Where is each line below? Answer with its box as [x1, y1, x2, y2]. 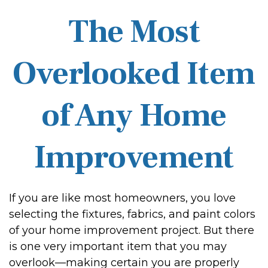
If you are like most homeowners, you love [9, 191, 236, 205]
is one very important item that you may [9, 240, 227, 253]
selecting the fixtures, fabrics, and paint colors [9, 208, 255, 221]
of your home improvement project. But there [9, 224, 254, 237]
